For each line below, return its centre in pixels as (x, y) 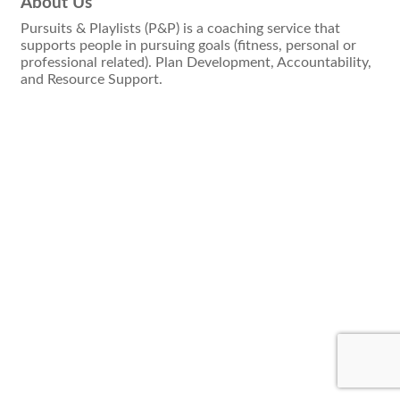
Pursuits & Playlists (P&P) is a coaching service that (180, 29)
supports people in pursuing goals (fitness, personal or (188, 46)
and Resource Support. (92, 80)
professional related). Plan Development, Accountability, (196, 63)
